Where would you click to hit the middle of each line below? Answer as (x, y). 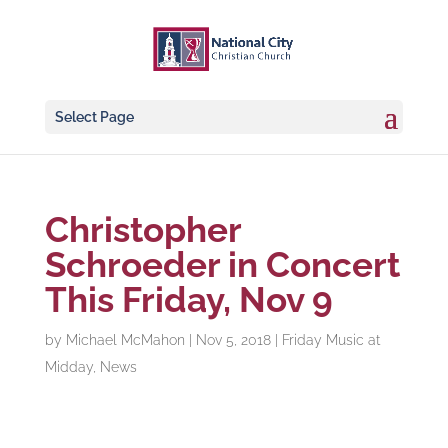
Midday (68, 367)
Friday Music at (330, 340)
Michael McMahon (125, 340)
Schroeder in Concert (222, 264)
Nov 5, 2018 (233, 340)
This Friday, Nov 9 (188, 299)
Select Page (94, 117)
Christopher (142, 229)
